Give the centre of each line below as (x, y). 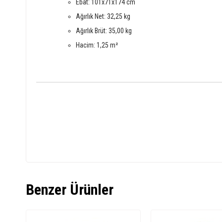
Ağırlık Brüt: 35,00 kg (104, 30)
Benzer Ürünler (70, 189)
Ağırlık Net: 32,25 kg (103, 16)
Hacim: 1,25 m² (97, 45)
